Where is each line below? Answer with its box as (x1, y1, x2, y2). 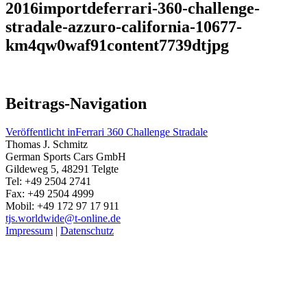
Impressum (5, 225, 53, 237)
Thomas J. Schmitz (5, 138, 88, 151)
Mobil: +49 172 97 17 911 (5, 200, 119, 212)
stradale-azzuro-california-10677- (5, 17, 242, 36)
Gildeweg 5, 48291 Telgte (5, 163, 119, 175)
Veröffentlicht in (5, 126, 75, 138)
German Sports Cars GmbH (5, 151, 126, 163)
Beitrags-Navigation (5, 94, 147, 112)
